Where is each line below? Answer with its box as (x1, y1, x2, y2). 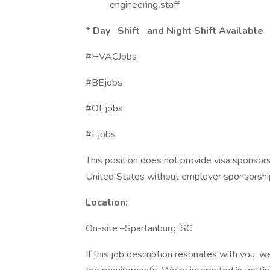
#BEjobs (86, 76, 122, 89)
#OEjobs (86, 102, 123, 115)
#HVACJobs (86, 50, 137, 63)
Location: (86, 196, 128, 209)
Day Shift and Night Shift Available (90, 24, 266, 37)
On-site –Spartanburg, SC (86, 222, 192, 235)
